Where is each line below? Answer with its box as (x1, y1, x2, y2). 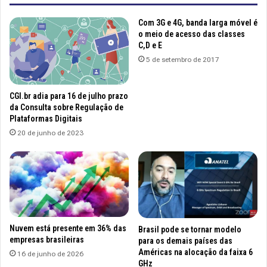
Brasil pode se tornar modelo (138, 225, 241, 234)
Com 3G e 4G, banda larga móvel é (138, 18, 257, 27)
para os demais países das (138, 236, 232, 246)
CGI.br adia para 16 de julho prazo (10, 91, 128, 101)
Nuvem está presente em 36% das (10, 223, 126, 233)
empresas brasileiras (10, 234, 84, 244)
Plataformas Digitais (10, 113, 82, 123)
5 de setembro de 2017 (146, 55, 219, 64)
